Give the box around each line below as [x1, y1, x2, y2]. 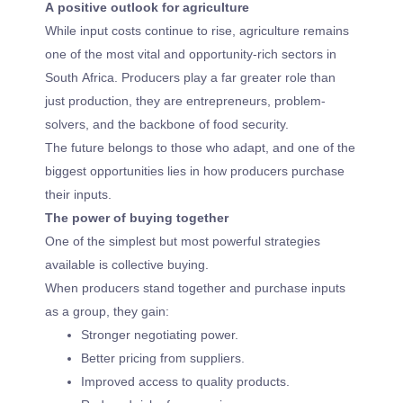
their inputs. [45, 187, 112, 202]
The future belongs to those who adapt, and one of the [45, 140, 355, 156]
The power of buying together [45, 210, 228, 226]
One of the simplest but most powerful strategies [45, 234, 320, 249]
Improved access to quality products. [81, 374, 290, 390]
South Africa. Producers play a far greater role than [45, 70, 336, 85]
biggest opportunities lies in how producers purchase [45, 164, 345, 179]
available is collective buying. [45, 257, 209, 273]
